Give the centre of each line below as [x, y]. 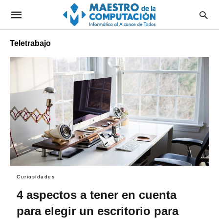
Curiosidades [36, 176]
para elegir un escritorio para [98, 211]
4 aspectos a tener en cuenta [97, 195]
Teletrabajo [30, 43]
